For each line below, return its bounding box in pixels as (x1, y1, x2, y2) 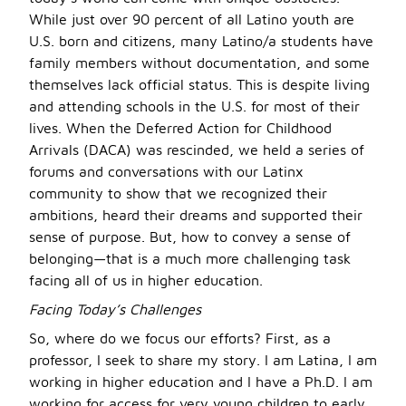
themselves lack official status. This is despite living (29, 76, 370, 92)
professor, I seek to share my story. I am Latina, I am (29, 352, 377, 368)
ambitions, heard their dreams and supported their (29, 207, 362, 223)
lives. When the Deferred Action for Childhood (29, 120, 332, 136)
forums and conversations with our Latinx (29, 163, 304, 179)
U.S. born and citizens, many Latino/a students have (29, 33, 373, 49)
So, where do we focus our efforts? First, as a (29, 330, 331, 346)
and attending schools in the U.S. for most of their (29, 98, 360, 114)
